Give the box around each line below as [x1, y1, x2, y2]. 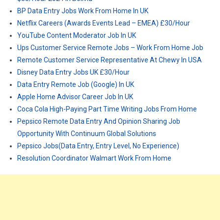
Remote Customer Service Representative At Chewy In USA [17, 56, 202, 64]
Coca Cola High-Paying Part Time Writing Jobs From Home [17, 105, 197, 113]
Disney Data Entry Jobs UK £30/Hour [17, 68, 130, 76]
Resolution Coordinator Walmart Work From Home [17, 154, 171, 162]
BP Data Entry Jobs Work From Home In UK [17, 7, 148, 15]
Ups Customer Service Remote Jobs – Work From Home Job [17, 44, 203, 52]
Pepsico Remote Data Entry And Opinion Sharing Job [17, 117, 180, 125]
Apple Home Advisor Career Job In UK [17, 93, 133, 101]
